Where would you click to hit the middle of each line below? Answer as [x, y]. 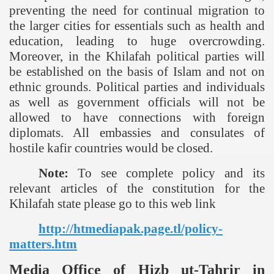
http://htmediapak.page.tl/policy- [131, 229]
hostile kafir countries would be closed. [111, 148]
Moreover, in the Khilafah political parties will [137, 57]
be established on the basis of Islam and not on [137, 72]
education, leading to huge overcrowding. [137, 41]
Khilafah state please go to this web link [113, 204]
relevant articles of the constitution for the [137, 189]
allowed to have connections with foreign [137, 118]
